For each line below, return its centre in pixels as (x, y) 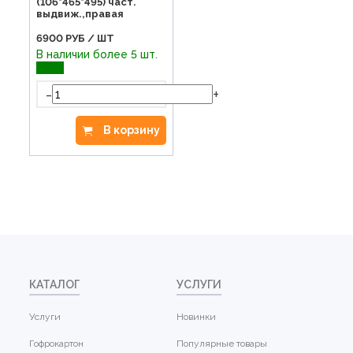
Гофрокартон (57, 344)
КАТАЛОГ (55, 285)
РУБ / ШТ (90, 39)
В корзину (132, 130)
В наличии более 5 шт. (99, 55)
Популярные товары (222, 344)
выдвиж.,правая (80, 14)
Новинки (196, 317)
